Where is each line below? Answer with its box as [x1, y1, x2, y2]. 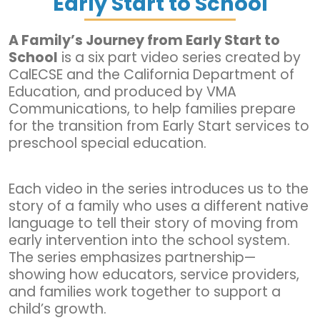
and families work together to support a [9, 281, 281, 301]
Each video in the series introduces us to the [9, 179, 309, 199]
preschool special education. [9, 133, 206, 153]
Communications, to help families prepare [9, 99, 296, 119]
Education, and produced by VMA [9, 81, 236, 101]
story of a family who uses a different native [9, 196, 309, 216]
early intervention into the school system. [9, 230, 290, 250]
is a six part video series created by [58, 47, 301, 67]
